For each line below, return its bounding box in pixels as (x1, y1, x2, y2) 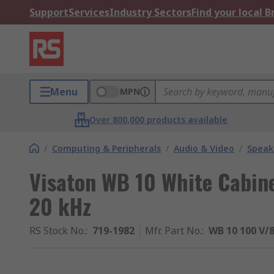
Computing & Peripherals (52, 143, 161, 154)
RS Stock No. (29, 224, 86, 237)
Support (29, 6, 68, 19)
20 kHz (29, 190, 91, 222)
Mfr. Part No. (145, 224, 202, 237)
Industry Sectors (109, 6, 191, 19)
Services (68, 6, 109, 19)
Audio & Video (174, 143, 234, 154)
